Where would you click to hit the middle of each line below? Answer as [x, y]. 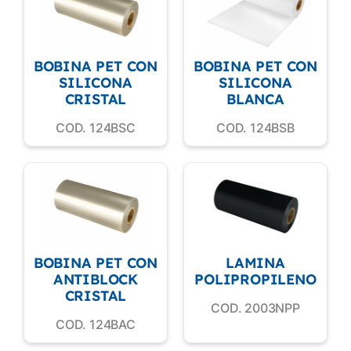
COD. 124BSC [96, 128]
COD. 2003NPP [255, 308]
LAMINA [255, 263]
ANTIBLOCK [96, 280]
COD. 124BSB [255, 128]
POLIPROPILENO [255, 280]
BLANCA [255, 100]
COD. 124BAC [96, 325]
